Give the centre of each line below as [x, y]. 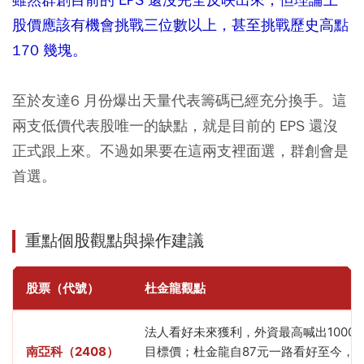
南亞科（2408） [72, 352]
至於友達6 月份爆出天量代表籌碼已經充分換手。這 [180, 101]
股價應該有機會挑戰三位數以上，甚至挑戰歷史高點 [180, 25]
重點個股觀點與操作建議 [115, 241]
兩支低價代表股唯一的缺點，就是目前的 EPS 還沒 [175, 126]
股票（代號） [63, 288]
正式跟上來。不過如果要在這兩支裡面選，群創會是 [180, 151]
